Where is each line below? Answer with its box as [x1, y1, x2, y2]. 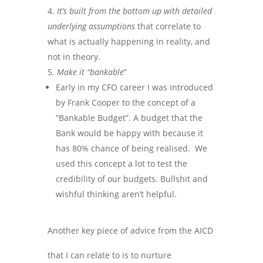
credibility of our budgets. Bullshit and [55, 173, 208, 184]
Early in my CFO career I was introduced [55, 82, 213, 93]
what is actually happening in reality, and [47, 36, 210, 47]
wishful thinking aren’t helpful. [55, 188, 177, 200]
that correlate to [134, 21, 201, 32]
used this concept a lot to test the [55, 158, 187, 169]
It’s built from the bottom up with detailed [56, 5, 212, 16]
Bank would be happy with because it [55, 127, 203, 139]
